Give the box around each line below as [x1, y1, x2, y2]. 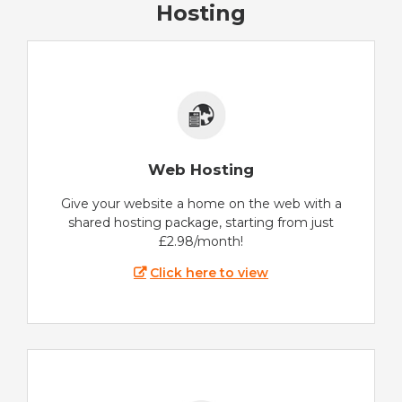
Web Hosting [148, 161, 254, 179]
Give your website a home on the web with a [60, 195, 342, 212]
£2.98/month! [159, 232, 243, 249]
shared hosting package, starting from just [68, 214, 334, 231]
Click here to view [150, 264, 269, 281]
